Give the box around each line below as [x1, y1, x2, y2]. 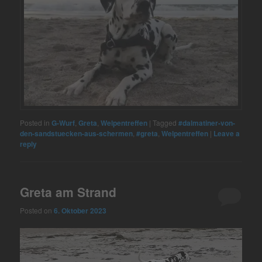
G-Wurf [51, 118, 75, 129]
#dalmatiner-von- [178, 118, 236, 129]
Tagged [153, 118, 177, 128]
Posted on [20, 205, 54, 215]
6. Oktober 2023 [54, 205, 107, 216]
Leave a [213, 128, 240, 139]
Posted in [20, 118, 50, 128]
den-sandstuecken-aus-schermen [20, 128, 133, 139]
